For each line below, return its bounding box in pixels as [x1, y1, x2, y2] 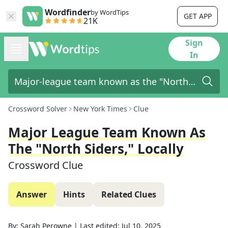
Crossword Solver [8, 104, 67, 113]
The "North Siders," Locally [8, 139, 184, 158]
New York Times [73, 104, 127, 113]
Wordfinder [45, 7, 91, 18]
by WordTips [91, 8, 129, 17]
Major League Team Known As [8, 123, 206, 141]
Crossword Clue [8, 158, 83, 172]
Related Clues [101, 189, 156, 200]
